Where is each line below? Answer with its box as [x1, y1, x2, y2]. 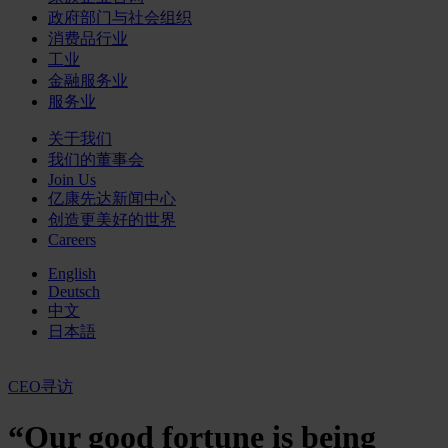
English [48, 265, 96, 282]
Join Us [48, 171, 96, 188]
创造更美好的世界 [48, 211, 176, 228]
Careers [48, 231, 96, 248]
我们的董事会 [48, 151, 144, 168]
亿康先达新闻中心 [48, 190, 176, 207]
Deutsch [48, 283, 100, 300]
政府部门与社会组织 [48, 9, 192, 26]
